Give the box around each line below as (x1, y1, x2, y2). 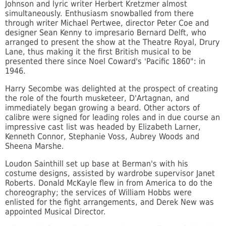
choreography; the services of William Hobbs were (5, 188, 192, 198)
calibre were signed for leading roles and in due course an (5, 112, 220, 123)
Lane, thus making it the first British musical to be (5, 47, 191, 57)
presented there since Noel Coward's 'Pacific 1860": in (5, 56, 205, 67)
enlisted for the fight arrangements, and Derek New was (5, 197, 214, 207)
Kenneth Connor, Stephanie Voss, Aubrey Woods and (5, 132, 199, 142)
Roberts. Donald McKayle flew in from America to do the (5, 178, 212, 188)
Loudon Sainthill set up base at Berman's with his (5, 159, 188, 169)
